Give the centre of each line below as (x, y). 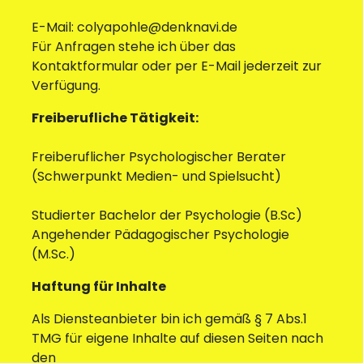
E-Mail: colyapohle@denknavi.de (134, 28)
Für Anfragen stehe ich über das (133, 47)
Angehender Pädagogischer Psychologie (160, 235)
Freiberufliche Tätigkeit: (115, 118)
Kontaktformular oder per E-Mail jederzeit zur (176, 66)
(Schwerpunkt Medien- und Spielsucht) (156, 177)
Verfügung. (66, 86)
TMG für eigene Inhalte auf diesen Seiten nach (177, 339)
